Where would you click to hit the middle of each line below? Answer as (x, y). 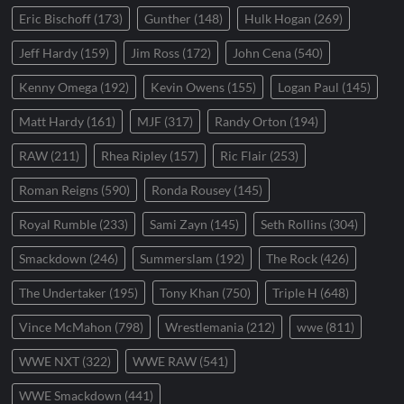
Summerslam (177, 259)
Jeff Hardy (49, 53)
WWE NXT (50, 362)
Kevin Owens (188, 87)
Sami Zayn (179, 225)
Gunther (168, 19)
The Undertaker (63, 293)
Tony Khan (190, 293)
